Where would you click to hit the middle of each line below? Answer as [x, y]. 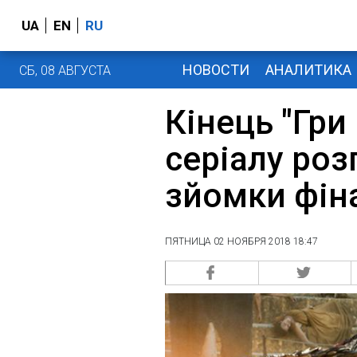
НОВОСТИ [216, 69]
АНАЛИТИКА [308, 69]
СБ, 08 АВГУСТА [65, 70]
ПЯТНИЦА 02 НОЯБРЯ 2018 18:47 [241, 241]
